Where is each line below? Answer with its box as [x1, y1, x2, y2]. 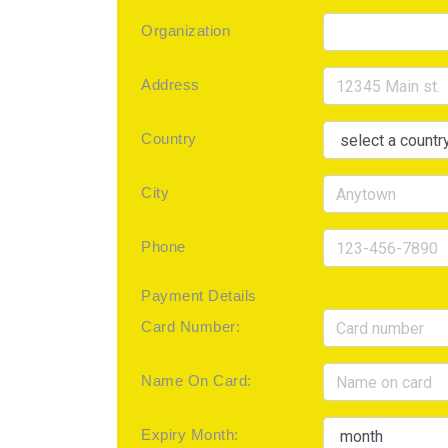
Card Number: [141, 318, 240, 335]
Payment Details [141, 287, 257, 304]
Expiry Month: [141, 426, 239, 443]
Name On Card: [141, 372, 252, 389]
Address [141, 76, 200, 93]
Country [141, 130, 197, 147]
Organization [141, 22, 230, 39]
